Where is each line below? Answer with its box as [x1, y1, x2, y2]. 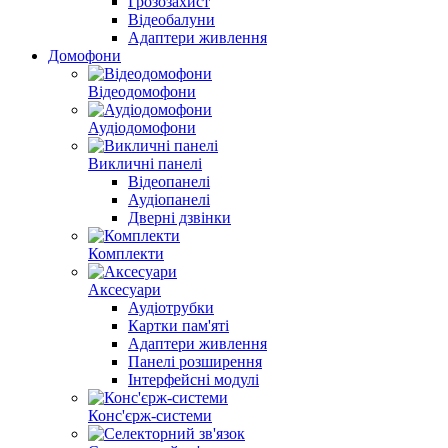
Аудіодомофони [88, 119, 196, 136]
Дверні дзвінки [128, 209, 231, 226]
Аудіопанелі [128, 191, 210, 208]
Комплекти [88, 245, 164, 262]
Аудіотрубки [128, 299, 214, 316]
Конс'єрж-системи [88, 407, 212, 424]
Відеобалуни [128, 11, 215, 28]
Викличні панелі [88, 155, 202, 172]
